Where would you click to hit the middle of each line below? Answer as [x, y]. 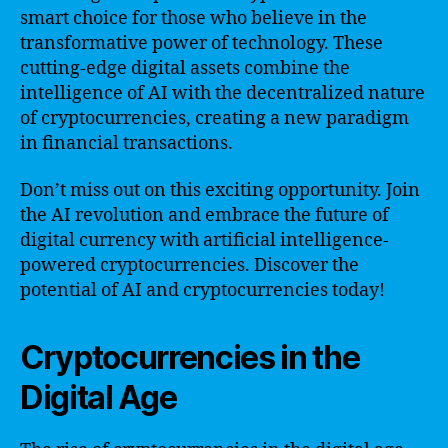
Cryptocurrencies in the [190, 357]
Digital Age [98, 397]
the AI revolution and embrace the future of [204, 215]
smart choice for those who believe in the [193, 18]
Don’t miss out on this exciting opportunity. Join [220, 190]
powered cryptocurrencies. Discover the [189, 265]
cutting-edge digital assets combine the [185, 68]
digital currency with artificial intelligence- [204, 240]
